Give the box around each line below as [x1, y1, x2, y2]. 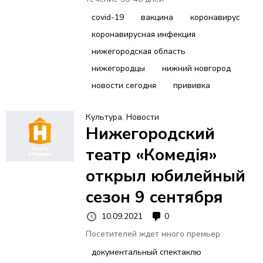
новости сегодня [91, 79, 156, 91]
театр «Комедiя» [85, 143, 217, 166]
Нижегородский [85, 122, 215, 145]
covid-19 [91, 11, 124, 23]
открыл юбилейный [85, 164, 245, 187]
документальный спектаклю [91, 247, 201, 258]
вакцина [140, 11, 173, 23]
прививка [173, 79, 210, 91]
